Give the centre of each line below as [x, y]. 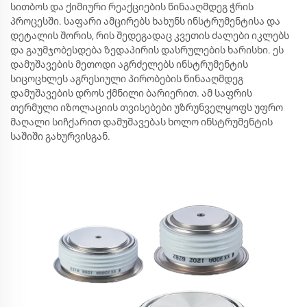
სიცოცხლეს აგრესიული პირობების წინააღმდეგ [127, 79]
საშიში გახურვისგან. [60, 136]
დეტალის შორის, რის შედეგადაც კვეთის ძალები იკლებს [150, 36]
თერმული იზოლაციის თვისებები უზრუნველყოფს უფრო [147, 108]
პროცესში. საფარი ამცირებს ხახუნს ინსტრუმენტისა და [145, 21]
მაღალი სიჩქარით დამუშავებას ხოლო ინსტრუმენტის [142, 122]
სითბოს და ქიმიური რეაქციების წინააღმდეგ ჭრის [132, 7]
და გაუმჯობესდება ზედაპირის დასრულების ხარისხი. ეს [147, 50]
